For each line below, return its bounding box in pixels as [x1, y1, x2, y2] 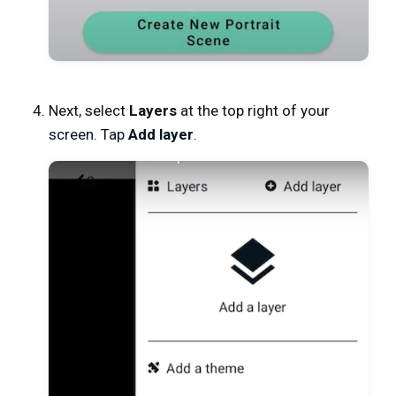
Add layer [128, 125, 194, 143]
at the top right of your [177, 101, 330, 119]
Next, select [49, 101, 129, 119]
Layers [129, 101, 177, 119]
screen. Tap [49, 125, 128, 143]
